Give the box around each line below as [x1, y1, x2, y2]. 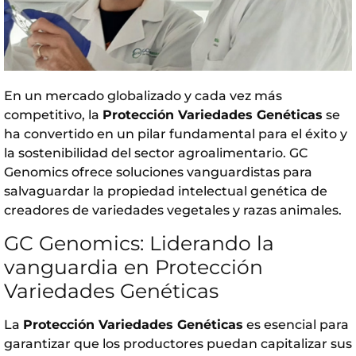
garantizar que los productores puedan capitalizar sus [4, 335, 352, 351]
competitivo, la [4, 106, 103, 122]
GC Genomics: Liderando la [4, 230, 274, 255]
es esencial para [243, 316, 349, 332]
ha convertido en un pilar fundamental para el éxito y [4, 126, 347, 141]
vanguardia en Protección [4, 254, 263, 279]
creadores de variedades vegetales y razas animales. [4, 202, 342, 218]
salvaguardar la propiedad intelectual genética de [4, 183, 327, 199]
